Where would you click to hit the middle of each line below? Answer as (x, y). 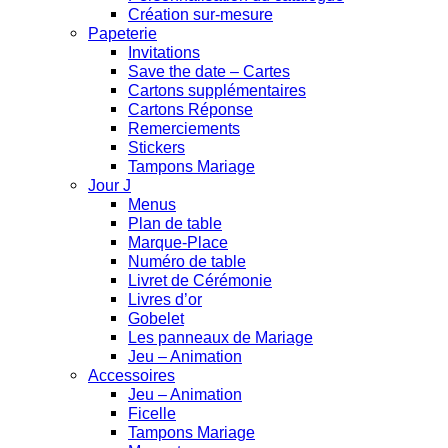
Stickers (156, 147)
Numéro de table (187, 261)
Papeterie (122, 33)
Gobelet (156, 318)
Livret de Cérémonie (200, 280)
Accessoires (131, 375)
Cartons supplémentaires (217, 90)
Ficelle (152, 413)
